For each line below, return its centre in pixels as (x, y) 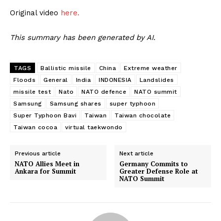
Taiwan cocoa (35, 128)
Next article (137, 154)
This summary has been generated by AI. (83, 38)
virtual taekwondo (94, 128)
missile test (32, 92)
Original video (35, 13)
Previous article (38, 154)
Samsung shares (75, 104)
